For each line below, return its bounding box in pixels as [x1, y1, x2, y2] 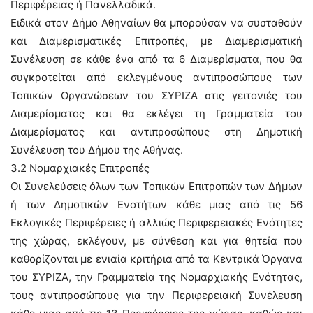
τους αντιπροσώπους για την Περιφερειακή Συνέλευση [10, 289, 303, 302]
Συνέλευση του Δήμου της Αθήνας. [10, 143, 183, 156]
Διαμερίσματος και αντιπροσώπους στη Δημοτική [10, 125, 303, 138]
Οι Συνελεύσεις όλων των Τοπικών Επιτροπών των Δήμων [10, 180, 303, 193]
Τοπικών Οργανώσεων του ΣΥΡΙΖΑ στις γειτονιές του [10, 89, 303, 102]
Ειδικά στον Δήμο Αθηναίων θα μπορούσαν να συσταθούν [10, 16, 303, 29]
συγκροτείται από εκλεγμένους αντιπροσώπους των [10, 71, 303, 84]
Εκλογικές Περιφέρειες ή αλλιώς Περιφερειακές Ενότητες [10, 216, 303, 229]
